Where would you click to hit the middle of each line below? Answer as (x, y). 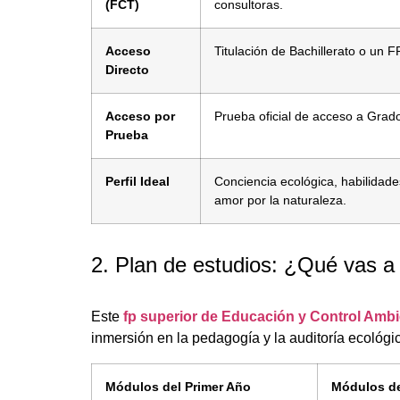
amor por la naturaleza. (280, 200)
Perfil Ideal (137, 181)
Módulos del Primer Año (178, 386)
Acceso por (140, 116)
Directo (127, 69)
